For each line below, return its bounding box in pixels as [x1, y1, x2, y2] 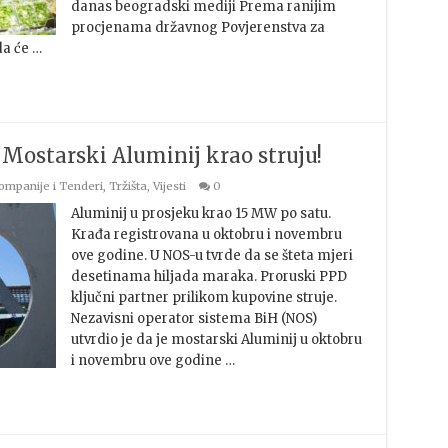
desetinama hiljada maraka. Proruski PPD [70, 268, 347, 285]
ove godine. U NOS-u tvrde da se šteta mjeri [70, 247, 353, 264]
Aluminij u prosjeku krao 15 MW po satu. [70, 205, 331, 222]
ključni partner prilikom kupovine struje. [70, 289, 337, 306]
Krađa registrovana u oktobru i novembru [70, 226, 342, 243]
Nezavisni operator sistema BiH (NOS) [70, 310, 317, 327]
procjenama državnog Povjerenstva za [70, 19, 325, 36]
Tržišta [108, 179, 147, 193]
